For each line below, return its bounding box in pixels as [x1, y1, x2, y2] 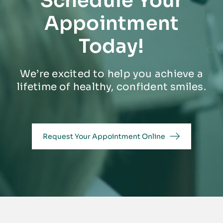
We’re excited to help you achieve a [20, 68, 203, 81]
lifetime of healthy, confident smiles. [17, 81, 206, 94]
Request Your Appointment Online [42, 132, 165, 141]
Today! [79, 34, 144, 59]
